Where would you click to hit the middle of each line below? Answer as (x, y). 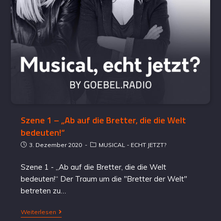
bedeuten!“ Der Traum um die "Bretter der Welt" (104, 179)
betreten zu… (44, 191)
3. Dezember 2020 (56, 145)
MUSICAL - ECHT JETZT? (133, 145)
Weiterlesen (39, 212)
